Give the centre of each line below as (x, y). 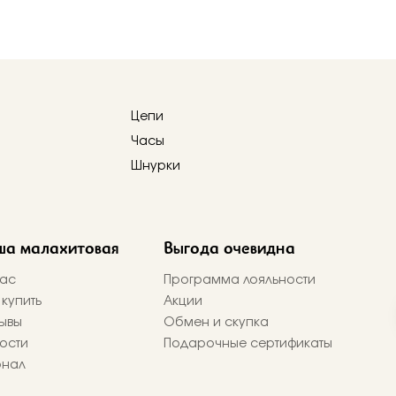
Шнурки (156, 166)
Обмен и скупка (216, 322)
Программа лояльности (240, 280)
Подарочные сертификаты (248, 343)
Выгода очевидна (229, 247)
